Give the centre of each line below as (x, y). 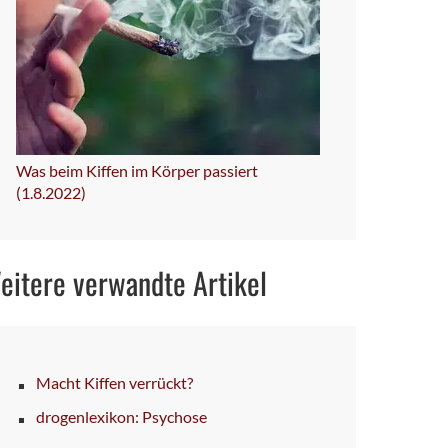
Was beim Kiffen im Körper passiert (137, 170)
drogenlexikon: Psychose (121, 416)
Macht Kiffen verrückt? (114, 382)
